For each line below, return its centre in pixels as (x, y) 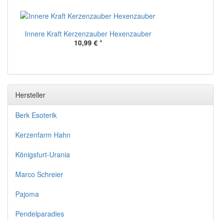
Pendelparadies (40, 214)
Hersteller (30, 95)
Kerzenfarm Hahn (43, 135)
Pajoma (27, 194)
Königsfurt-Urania (43, 155)
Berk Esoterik (36, 115)
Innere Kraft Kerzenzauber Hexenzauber (88, 34)
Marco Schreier (39, 174)
